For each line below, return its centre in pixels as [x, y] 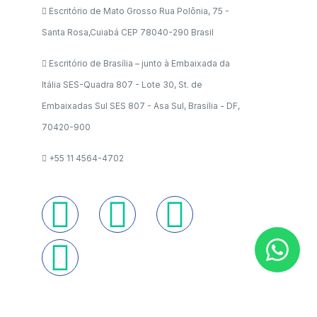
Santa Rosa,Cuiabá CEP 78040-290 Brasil [127, 32]
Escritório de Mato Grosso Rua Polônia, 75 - [139, 11]
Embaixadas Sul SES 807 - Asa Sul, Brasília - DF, [140, 106]
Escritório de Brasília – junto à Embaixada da [139, 63]
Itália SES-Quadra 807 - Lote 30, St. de [122, 85]
